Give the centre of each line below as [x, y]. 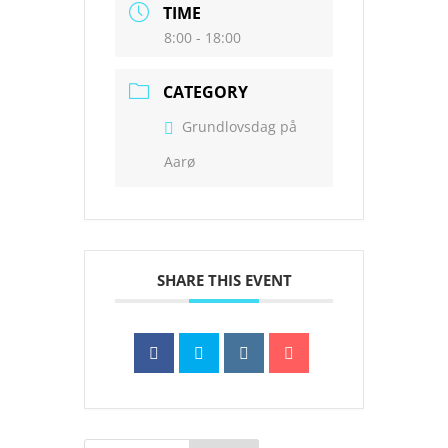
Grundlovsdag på [239, 126]
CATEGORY [205, 92]
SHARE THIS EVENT [224, 280]
